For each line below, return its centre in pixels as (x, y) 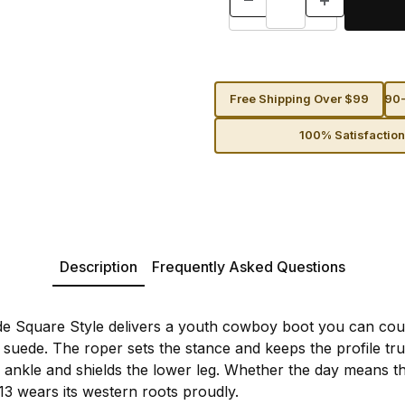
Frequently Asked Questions (249, 266)
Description (99, 266)
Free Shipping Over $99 (299, 99)
